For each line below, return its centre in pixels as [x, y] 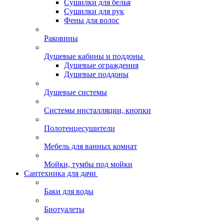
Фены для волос [91, 20]
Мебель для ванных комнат [90, 146]
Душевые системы [75, 92]
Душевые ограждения [101, 65]
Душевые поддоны [96, 74]
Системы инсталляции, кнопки [97, 110]
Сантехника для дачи [60, 173]
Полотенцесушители [79, 128]
